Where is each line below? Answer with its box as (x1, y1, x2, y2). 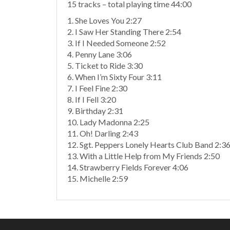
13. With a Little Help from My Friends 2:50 (67, 151, 220, 161)
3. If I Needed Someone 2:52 (67, 38, 166, 48)
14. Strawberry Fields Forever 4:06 (67, 162, 188, 172)
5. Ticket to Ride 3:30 (67, 61, 143, 70)
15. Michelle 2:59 (67, 174, 128, 183)
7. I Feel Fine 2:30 (67, 83, 127, 93)
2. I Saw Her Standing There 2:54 (67, 27, 181, 36)
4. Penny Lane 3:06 (67, 49, 132, 59)
